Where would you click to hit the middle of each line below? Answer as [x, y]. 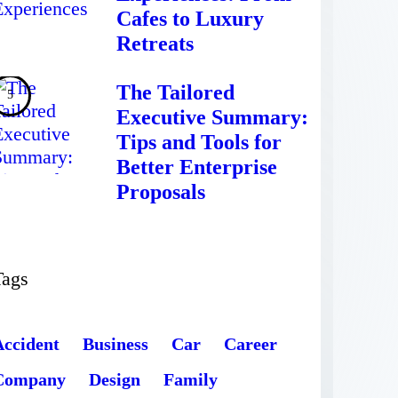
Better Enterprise [196, 167]
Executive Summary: [212, 118]
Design [115, 380]
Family [191, 380]
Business [115, 344]
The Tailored [175, 93]
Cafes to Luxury [190, 18]
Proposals [160, 192]
